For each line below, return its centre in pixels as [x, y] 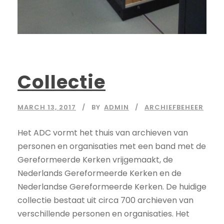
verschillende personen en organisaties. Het [103, 214]
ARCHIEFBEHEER [174, 107]
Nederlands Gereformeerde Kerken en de [99, 173]
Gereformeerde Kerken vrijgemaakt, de [95, 160]
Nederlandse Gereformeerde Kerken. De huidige [112, 187]
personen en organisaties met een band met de [112, 146]
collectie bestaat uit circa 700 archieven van [105, 200]
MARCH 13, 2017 [47, 107]
